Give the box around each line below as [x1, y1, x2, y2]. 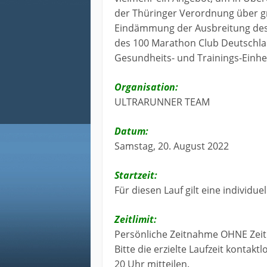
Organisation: [114, 80, 178, 94]
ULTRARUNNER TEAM [114, 95, 210, 109]
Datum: [114, 125, 148, 138]
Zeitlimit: [114, 213, 157, 226]
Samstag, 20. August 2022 [114, 139, 229, 153]
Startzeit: [114, 169, 157, 182]
